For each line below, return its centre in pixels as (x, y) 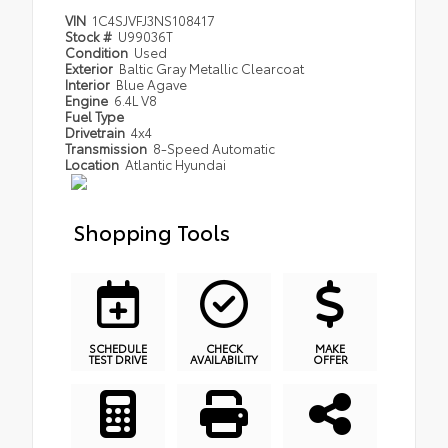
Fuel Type (94, 116)
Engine (88, 100)
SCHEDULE (118, 347)
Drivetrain (96, 132)
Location (93, 164)
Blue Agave (152, 84)
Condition (98, 52)
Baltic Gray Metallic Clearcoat (212, 68)
